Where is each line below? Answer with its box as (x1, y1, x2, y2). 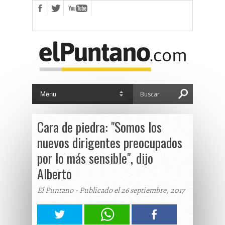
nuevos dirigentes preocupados (37, 133, 182, 152)
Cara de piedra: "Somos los (37, 117, 162, 137)
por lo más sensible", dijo (37, 148, 153, 168)
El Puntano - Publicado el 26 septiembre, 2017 (37, 185, 185, 196)
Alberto (37, 164, 72, 183)
